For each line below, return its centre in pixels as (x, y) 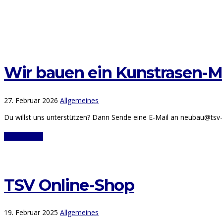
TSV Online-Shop (69, 185)
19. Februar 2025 (31, 213)
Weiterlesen (24, 136)
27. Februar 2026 (31, 100)
